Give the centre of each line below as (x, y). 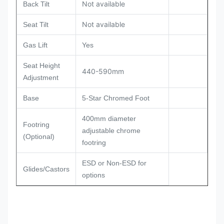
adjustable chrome (111, 131)
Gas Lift (35, 45)
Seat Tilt (36, 25)
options (93, 175)
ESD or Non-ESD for (114, 163)
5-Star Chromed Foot (116, 98)
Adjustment (41, 78)
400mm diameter (109, 119)
